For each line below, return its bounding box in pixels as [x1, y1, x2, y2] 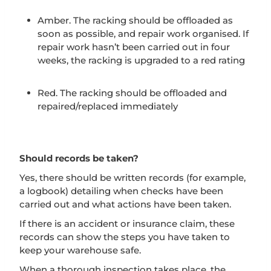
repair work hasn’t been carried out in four [38, 41, 230, 53]
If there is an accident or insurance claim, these [19, 217, 235, 229]
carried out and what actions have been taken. [19, 198, 231, 210]
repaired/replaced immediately [38, 100, 178, 112]
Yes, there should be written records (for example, [19, 171, 246, 183]
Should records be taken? [19, 152, 139, 164]
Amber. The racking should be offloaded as [38, 14, 233, 26]
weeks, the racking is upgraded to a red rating [38, 54, 245, 66]
